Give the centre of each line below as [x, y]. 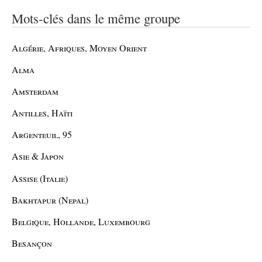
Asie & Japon [38, 156]
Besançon [32, 243]
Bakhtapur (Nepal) [50, 199]
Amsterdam [35, 91]
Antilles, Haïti [42, 113]
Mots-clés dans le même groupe [96, 18]
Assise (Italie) [40, 178]
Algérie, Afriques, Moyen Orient [79, 47]
